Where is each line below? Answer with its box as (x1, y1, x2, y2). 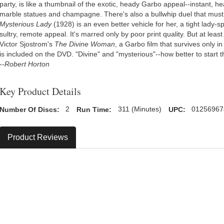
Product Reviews (7, 133, 68, 142)
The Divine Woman (54, 40, 115, 48)
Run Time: (76, 105, 112, 113)
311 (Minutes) (117, 105, 161, 113)
